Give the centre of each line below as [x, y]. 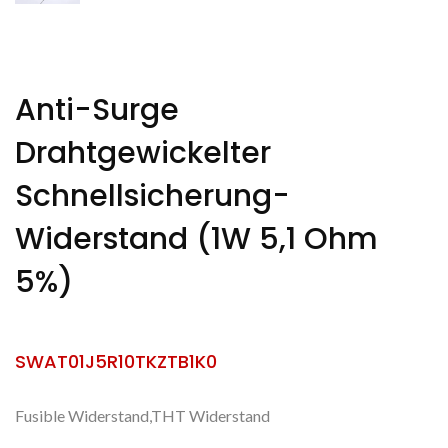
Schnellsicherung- [152, 196]
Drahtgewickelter [143, 153]
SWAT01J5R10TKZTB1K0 [116, 362]
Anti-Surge [97, 110]
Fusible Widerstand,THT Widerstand [142, 416]
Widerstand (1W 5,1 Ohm [196, 239]
